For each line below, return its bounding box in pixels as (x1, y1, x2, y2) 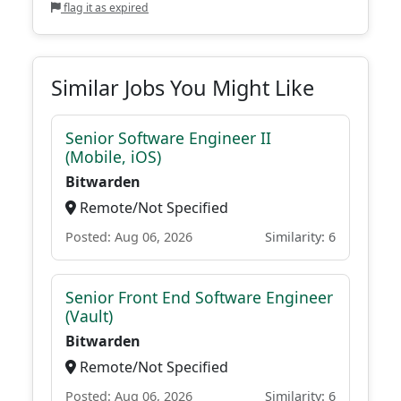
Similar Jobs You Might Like (51, 73, 314, 102)
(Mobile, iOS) (65, 146, 161, 167)
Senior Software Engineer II (65, 127, 271, 149)
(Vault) (65, 305, 113, 327)
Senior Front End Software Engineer (65, 286, 333, 308)
